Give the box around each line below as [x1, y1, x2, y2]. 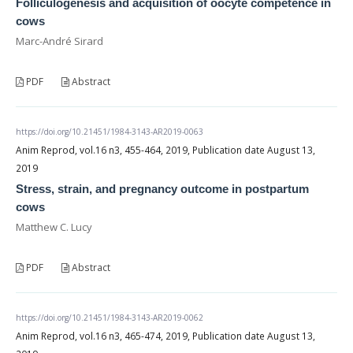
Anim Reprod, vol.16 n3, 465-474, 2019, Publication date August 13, [16, 329, 315, 343]
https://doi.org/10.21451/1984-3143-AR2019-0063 [16, 125, 203, 137]
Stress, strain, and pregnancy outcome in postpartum [16, 181, 309, 195]
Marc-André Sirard [16, 33, 103, 48]
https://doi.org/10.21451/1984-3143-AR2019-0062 [16, 311, 203, 323]
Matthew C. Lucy [16, 219, 92, 234]
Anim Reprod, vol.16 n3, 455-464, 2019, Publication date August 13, [16, 143, 315, 157]
